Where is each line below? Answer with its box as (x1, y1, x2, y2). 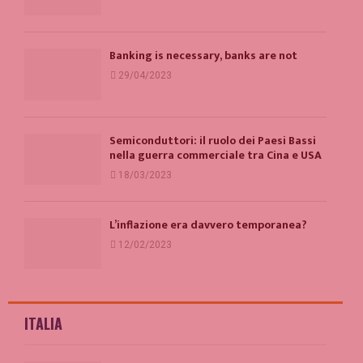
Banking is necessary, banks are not (109, 46, 297, 66)
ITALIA (24, 313, 62, 335)
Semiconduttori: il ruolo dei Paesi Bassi (109, 130, 316, 150)
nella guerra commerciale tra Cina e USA (109, 145, 322, 164)
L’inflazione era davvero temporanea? (109, 216, 307, 235)
